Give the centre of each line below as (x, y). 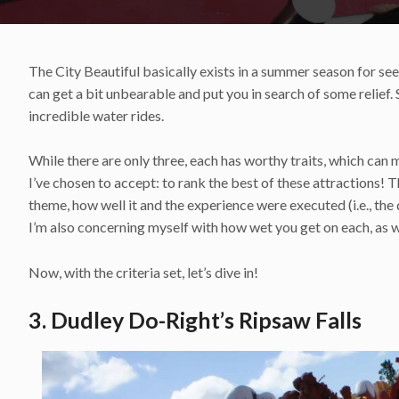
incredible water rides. (96, 115)
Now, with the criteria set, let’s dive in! (143, 272)
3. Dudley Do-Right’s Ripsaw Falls (195, 319)
